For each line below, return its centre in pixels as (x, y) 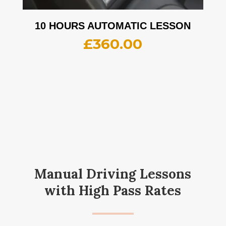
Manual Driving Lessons (113, 174)
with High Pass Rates (113, 191)
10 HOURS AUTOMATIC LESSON (113, 26)
